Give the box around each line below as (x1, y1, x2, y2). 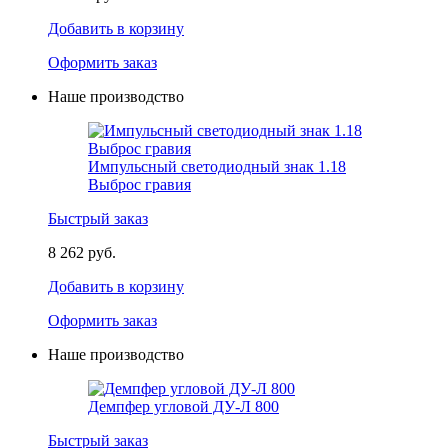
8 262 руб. (48, 244, 116, 261)
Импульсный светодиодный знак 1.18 (88, 158, 346, 175)
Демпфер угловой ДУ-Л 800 (88, 398, 279, 415)
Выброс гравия (88, 176, 191, 193)
